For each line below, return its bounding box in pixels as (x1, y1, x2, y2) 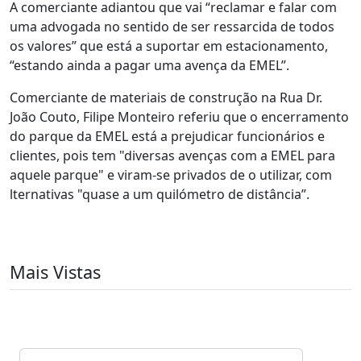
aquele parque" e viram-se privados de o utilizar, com (10, 166, 332, 184)
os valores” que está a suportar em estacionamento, (10, 37, 328, 55)
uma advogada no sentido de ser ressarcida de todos (10, 18, 334, 35)
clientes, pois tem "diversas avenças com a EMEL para (10, 147, 335, 164)
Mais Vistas (10, 260, 101, 284)
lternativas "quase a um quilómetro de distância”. (10, 185, 309, 203)
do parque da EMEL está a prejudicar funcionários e (10, 127, 325, 145)
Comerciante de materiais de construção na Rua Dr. (10, 89, 322, 106)
